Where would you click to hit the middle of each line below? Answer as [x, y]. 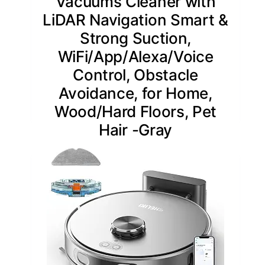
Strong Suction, [135, 38]
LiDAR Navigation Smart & [135, 20]
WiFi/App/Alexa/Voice [135, 56]
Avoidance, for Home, [135, 93]
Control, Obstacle [135, 75]
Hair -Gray [135, 130]
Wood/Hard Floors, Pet [135, 111]
